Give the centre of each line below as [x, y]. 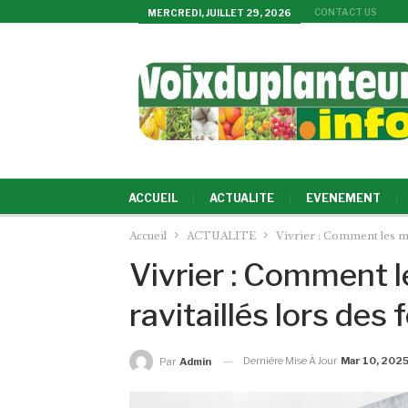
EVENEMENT [343, 198]
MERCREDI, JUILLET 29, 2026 [219, 13]
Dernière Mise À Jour [291, 361]
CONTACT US [346, 12]
